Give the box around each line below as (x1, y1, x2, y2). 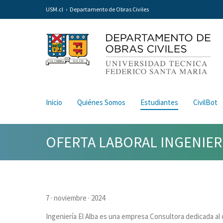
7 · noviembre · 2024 (46, 193, 105, 203)
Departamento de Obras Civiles (70, 5, 149, 13)
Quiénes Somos (77, 97, 125, 107)
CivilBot (193, 97, 218, 107)
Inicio (46, 97, 62, 107)
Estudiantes (140, 97, 178, 107)
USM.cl (46, 5, 63, 13)
